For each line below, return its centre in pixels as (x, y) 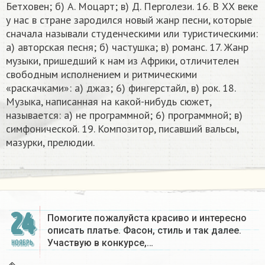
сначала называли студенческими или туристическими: (132, 34)
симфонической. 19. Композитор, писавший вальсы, (122, 129)
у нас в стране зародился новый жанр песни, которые (129, 20)
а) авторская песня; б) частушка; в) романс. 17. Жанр (127, 47)
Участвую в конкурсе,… (100, 243)
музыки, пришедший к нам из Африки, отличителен (122, 61)
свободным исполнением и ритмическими (101, 75)
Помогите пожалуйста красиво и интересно (147, 218)
